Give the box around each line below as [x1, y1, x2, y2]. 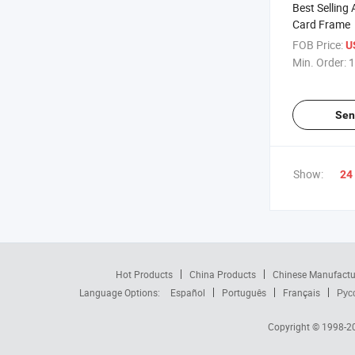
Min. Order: [292, 55, 346, 70]
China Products [189, 268, 256, 281]
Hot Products [115, 268, 173, 281]
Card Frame [292, 17, 350, 32]
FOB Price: [292, 37, 343, 52]
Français [283, 286, 320, 299]
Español [170, 286, 205, 299]
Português [222, 286, 266, 299]
